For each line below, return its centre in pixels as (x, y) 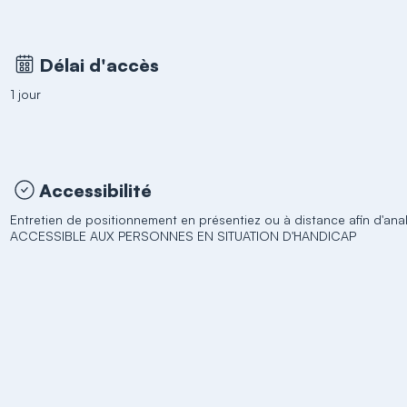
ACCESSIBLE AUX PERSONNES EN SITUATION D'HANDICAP (184, 236)
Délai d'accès (99, 65)
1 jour (26, 94)
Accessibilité (96, 190)
